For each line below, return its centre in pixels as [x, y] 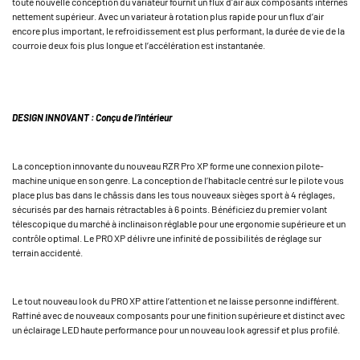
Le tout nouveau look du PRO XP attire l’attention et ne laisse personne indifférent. [176, 301]
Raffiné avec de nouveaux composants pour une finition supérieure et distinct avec [178, 315]
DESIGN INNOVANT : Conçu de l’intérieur [92, 118]
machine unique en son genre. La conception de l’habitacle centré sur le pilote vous [178, 180]
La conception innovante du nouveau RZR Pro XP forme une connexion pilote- [168, 166]
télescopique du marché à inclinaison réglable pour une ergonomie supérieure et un [179, 224]
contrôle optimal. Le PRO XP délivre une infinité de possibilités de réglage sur [167, 238]
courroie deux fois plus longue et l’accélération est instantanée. [139, 45]
